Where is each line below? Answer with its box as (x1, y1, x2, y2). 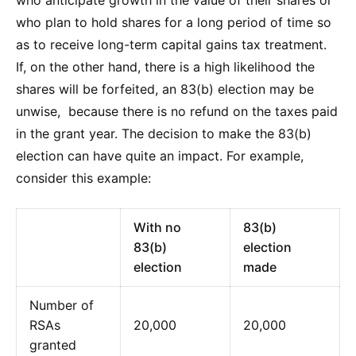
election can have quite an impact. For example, (16, 147, 304, 164)
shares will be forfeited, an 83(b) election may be (16, 80, 314, 97)
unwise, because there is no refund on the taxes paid (16, 103, 338, 119)
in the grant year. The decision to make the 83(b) (16, 125, 311, 141)
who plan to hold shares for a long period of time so (16, 14, 331, 30)
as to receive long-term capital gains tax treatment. (16, 36, 327, 52)
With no (133, 219, 181, 235)
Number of (29, 296, 94, 313)
